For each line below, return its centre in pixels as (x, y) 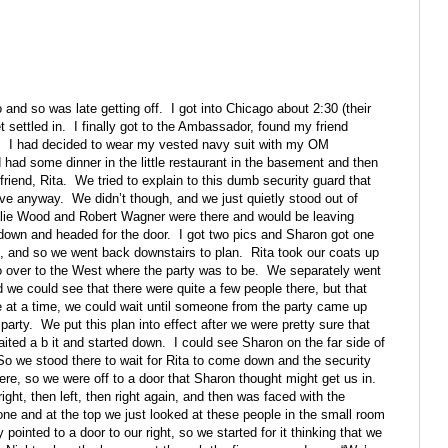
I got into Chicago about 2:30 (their (271, 109)
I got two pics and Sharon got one (276, 235)
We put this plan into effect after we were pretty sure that (205, 325)
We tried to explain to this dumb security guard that (223, 181)
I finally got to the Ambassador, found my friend (211, 127)
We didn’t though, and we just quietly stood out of (215, 199)
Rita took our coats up (315, 253)
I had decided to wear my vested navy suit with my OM (169, 145)
